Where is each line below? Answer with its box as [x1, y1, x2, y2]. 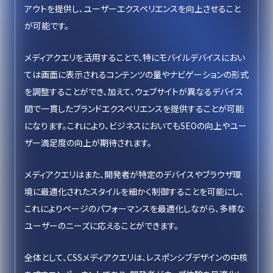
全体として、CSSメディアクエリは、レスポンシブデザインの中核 [24, 251, 247, 263]
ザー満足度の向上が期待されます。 [24, 136, 152, 149]
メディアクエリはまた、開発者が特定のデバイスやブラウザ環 [24, 168, 241, 180]
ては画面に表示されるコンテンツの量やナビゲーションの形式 [24, 68, 249, 80]
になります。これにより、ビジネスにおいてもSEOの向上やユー [24, 119, 247, 132]
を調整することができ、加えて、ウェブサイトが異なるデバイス [24, 85, 243, 97]
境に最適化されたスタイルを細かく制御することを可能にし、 [24, 185, 244, 197]
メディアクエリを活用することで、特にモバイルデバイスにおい [24, 51, 245, 63]
